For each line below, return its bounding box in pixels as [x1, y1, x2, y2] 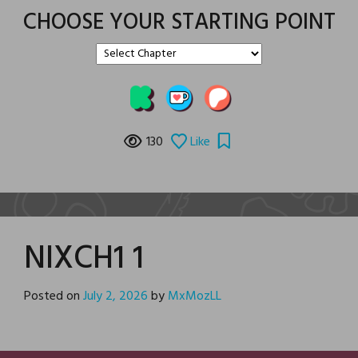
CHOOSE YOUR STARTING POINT [22, 5, 336, 42]
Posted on [24, 286, 83, 308]
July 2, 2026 [83, 286, 148, 308]
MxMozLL [168, 286, 221, 308]
